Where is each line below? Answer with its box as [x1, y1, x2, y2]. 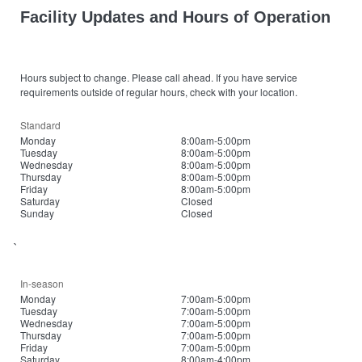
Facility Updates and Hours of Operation [20, 8, 330, 26]
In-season [20, 276, 64, 290]
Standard [20, 118, 61, 132]
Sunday [20, 206, 54, 220]
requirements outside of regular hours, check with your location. [20, 85, 297, 99]
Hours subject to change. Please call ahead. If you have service [20, 70, 297, 84]
